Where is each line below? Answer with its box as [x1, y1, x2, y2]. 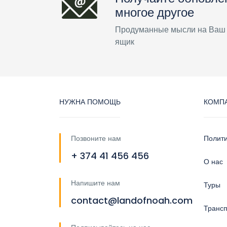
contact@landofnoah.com [71, 194, 193, 207]
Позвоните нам [71, 133, 121, 144]
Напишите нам [71, 178, 120, 188]
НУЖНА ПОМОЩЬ [59, 97, 121, 107]
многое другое [115, 4, 194, 21]
